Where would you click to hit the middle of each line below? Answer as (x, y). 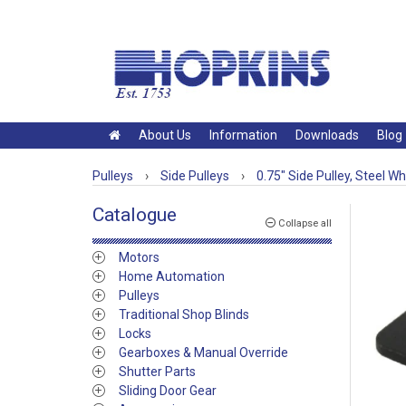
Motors (139, 257)
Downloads (327, 135)
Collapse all (304, 223)
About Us (165, 135)
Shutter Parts (157, 372)
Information (243, 135)
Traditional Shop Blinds (184, 314)
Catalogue (135, 215)
